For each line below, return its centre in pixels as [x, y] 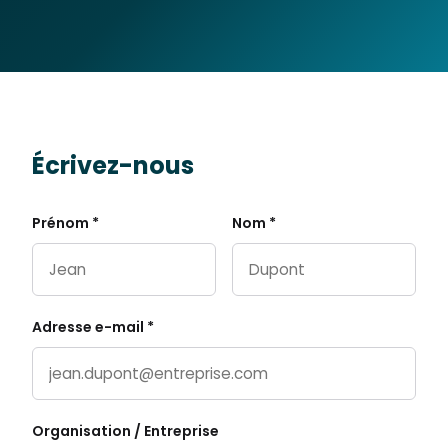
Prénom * [65, 223]
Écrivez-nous [113, 165]
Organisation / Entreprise [125, 431]
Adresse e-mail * [93, 327]
